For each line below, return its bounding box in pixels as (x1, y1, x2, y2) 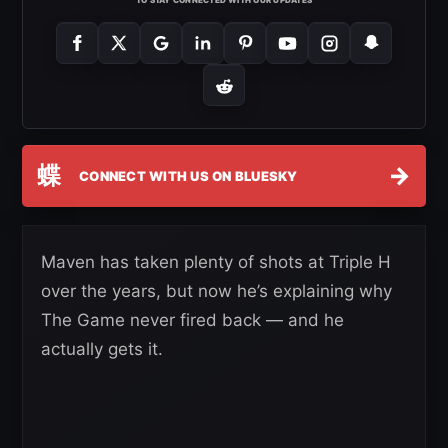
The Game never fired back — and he (41, 310, 344, 331)
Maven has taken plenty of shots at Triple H (41, 252, 391, 273)
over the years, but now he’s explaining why (41, 281, 392, 302)
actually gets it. (41, 339, 163, 360)
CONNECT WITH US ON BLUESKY (79, 167, 298, 184)
